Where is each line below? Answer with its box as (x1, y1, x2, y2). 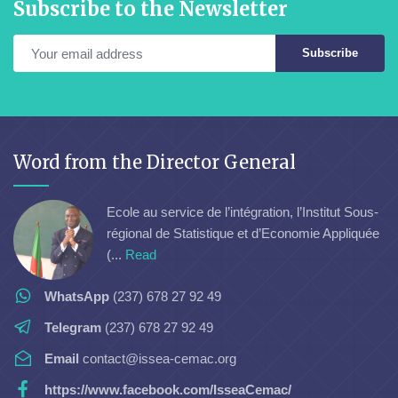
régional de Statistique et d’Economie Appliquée (107, 225, 379, 241)
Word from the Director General (13, 151, 296, 174)
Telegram (44, 320, 101, 336)
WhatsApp (44, 289, 109, 305)
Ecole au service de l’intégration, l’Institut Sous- (107, 203, 378, 219)
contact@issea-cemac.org (79, 351, 236, 367)
